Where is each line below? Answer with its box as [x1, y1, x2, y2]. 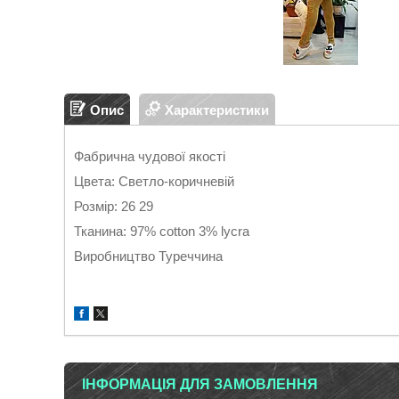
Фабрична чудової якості [74, 149, 225, 164]
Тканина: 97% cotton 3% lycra [74, 224, 249, 239]
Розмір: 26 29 [74, 199, 153, 214]
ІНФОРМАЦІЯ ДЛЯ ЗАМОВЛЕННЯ [82, 377, 318, 392]
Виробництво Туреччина [74, 248, 223, 264]
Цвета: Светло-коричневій [74, 174, 234, 189]
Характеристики [165, 102, 269, 118]
